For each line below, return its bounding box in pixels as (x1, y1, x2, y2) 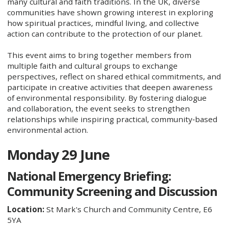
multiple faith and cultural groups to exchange (7, 60, 178, 71)
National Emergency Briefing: (7, 168, 171, 185)
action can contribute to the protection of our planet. (7, 28, 203, 39)
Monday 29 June (7, 145, 109, 164)
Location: (7, 204, 44, 215)
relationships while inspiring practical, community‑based (7, 113, 217, 124)
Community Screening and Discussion (7, 183, 217, 200)
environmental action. (7, 124, 88, 135)
